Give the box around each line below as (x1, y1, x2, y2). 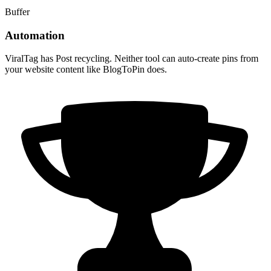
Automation (5, 28, 65, 42)
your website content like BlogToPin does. (5, 64, 167, 75)
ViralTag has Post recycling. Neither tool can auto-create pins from (5, 53, 258, 64)
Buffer (5, 7, 30, 17)
